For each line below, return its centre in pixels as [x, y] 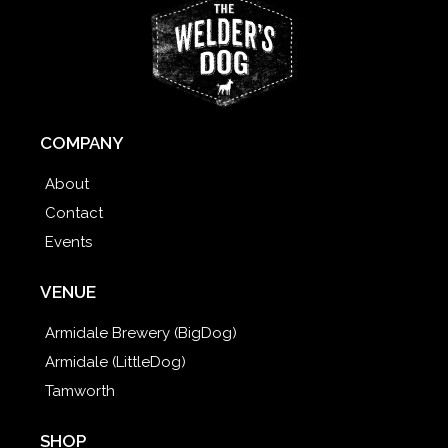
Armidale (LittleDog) [115, 362]
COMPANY [82, 143]
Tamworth [80, 391]
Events [68, 242]
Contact [74, 213]
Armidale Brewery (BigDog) [141, 333]
